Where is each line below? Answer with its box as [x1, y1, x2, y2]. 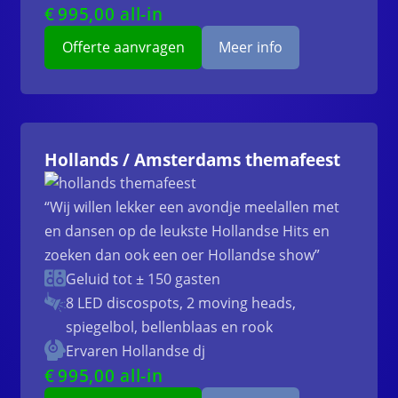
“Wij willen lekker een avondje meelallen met [44, 197, 340, 218]
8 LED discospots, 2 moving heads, [66, 293, 297, 314]
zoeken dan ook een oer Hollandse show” [44, 245, 321, 266]
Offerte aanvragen [61, 37, 185, 58]
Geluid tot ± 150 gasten [66, 269, 221, 290]
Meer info [218, 37, 283, 58]
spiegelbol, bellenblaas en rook [66, 317, 274, 338]
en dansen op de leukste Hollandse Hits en [44, 221, 330, 242]
